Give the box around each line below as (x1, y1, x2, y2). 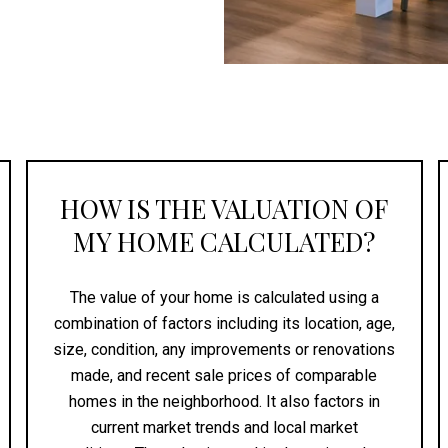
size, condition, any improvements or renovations (53, 339, 396, 359)
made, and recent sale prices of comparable (71, 365, 378, 385)
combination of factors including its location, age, (53, 313, 395, 333)
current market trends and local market (90, 417, 358, 437)
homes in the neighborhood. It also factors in (68, 391, 380, 411)
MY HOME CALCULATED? (73, 223, 376, 259)
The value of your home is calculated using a (69, 287, 379, 307)
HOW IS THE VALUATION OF (60, 190, 389, 226)
